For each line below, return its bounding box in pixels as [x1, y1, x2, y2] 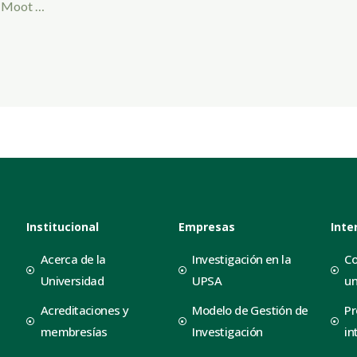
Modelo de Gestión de [192, 301, 308, 318]
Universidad [40, 272, 104, 288]
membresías [40, 323, 108, 339]
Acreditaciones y [40, 301, 129, 318]
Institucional [26, 218, 100, 234]
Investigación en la [192, 250, 292, 267]
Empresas [178, 218, 235, 234]
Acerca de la [40, 250, 106, 267]
